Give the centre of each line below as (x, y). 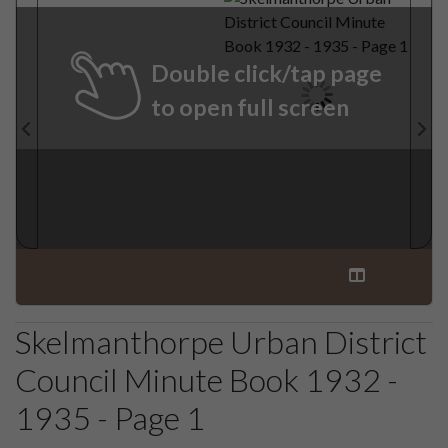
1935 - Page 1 (110, 417)
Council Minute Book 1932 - (206, 379)
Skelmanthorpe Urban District (221, 341)
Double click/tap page (266, 72)
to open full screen (250, 106)
